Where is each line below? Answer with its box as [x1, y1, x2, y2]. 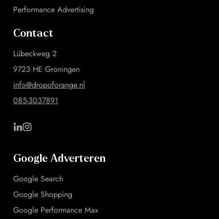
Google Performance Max [13, 204, 98, 216]
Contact [13, 28, 53, 40]
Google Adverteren [13, 153, 106, 165]
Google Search [13, 173, 63, 185]
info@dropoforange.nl [13, 79, 85, 91]
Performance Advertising [13, 4, 94, 16]
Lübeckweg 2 [13, 48, 57, 60]
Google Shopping [13, 189, 72, 200]
